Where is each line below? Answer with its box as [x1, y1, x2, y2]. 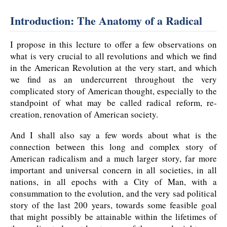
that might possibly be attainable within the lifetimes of [10, 211, 217, 223]
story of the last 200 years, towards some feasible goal [10, 199, 217, 211]
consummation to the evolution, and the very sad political [10, 187, 217, 200]
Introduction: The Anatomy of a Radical [10, 12, 202, 29]
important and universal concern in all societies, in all [10, 164, 217, 176]
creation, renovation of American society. [10, 108, 158, 121]
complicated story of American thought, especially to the [10, 85, 217, 97]
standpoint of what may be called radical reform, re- [10, 97, 217, 109]
